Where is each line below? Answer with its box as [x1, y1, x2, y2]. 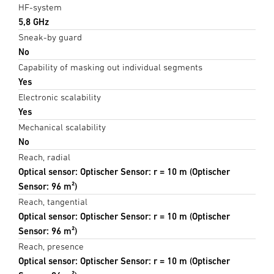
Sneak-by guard [18, 32, 82, 43]
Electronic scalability [18, 92, 101, 103]
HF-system [18, 2, 62, 13]
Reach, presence [18, 241, 84, 252]
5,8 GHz [18, 17, 49, 28]
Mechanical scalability [18, 122, 106, 133]
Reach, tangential [18, 196, 87, 207]
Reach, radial [18, 152, 70, 163]
